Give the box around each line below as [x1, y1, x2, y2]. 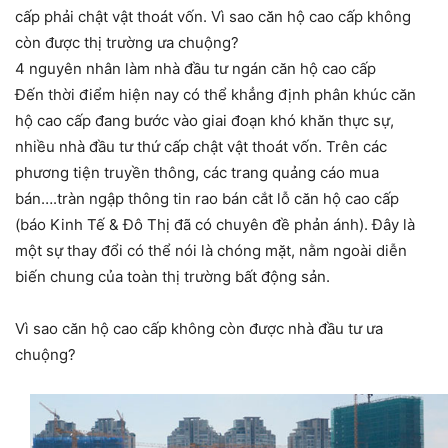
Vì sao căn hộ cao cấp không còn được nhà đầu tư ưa [15, 319, 383, 339]
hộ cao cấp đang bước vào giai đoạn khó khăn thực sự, [15, 111, 394, 131]
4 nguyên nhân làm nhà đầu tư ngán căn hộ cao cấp [15, 59, 376, 79]
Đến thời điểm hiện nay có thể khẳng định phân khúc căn [15, 85, 416, 105]
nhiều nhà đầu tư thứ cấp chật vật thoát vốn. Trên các [15, 137, 387, 157]
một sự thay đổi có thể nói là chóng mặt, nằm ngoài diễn [15, 241, 407, 261]
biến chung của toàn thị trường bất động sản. [15, 267, 330, 287]
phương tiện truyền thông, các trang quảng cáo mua [15, 163, 379, 183]
